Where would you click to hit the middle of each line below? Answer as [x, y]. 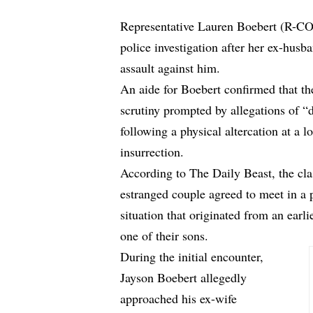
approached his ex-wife [179, 299]
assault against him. [170, 68]
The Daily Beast [231, 173]
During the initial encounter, [192, 257]
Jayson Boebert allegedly [184, 278]
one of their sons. [165, 236]
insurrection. [152, 152]
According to [155, 173]
